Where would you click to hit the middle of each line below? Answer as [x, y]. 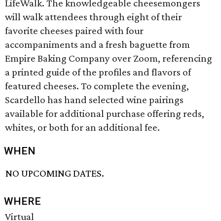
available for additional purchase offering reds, [105, 113]
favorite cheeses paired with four [74, 31]
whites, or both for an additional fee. [82, 127]
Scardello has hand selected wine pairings [94, 100]
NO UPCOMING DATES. [55, 173]
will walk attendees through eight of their [93, 17]
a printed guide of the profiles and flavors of [98, 72]
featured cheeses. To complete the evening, [97, 86]
